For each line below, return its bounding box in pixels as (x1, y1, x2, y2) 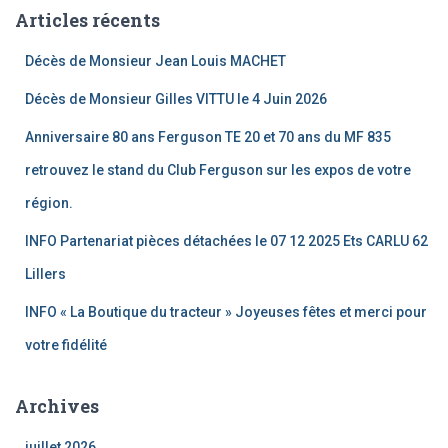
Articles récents (15, 7, 160, 32)
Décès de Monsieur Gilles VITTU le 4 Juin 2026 (25, 90, 327, 107)
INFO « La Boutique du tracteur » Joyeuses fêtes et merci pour (25, 303, 427, 320)
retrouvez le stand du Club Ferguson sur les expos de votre (25, 161, 411, 178)
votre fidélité (25, 336, 110, 353)
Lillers (25, 265, 66, 282)
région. (25, 194, 73, 211)
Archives (15, 393, 99, 418)
